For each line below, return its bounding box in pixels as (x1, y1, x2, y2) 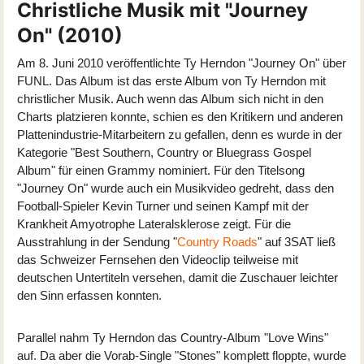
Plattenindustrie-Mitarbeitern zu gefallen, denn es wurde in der (17, 127, 342, 141)
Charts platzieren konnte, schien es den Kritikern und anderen (17, 109, 343, 123)
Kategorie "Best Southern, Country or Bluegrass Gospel (17, 145, 311, 159)
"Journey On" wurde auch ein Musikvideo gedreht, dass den (17, 180, 334, 195)
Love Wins (268, 330, 324, 344)
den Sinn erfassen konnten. (17, 288, 162, 302)
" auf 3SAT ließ (258, 234, 336, 249)
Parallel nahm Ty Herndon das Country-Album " (17, 330, 268, 344)
